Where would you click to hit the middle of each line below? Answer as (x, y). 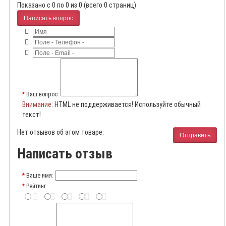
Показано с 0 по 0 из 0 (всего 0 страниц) (77, 5)
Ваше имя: (40, 175)
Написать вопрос (48, 18)
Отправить (195, 135)
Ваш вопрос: (43, 95)
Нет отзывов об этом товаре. (61, 132)
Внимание (37, 105)
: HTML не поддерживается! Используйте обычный (126, 105)
